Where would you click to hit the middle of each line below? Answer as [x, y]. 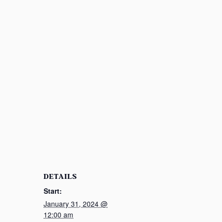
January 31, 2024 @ [76, 204]
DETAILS [60, 177]
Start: [53, 191]
